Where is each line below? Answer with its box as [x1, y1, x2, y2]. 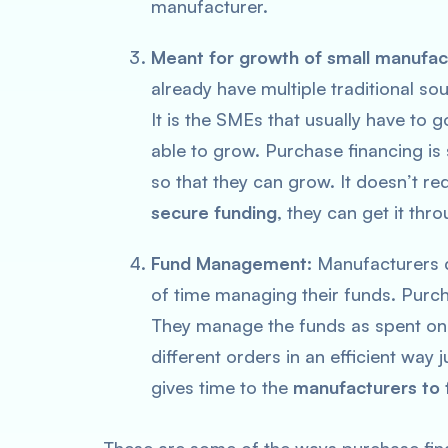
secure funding [151, 201, 277, 223]
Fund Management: [151, 252, 317, 274]
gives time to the [151, 376, 293, 398]
